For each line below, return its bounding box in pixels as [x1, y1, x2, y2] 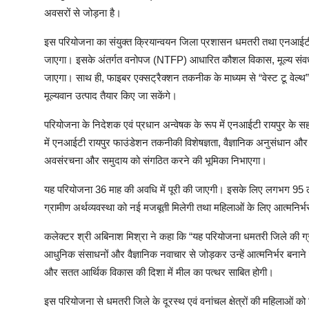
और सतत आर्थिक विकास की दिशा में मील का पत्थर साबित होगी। [44, 266, 274, 279]
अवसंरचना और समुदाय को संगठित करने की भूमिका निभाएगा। [44, 154, 267, 167]
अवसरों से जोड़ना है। [44, 7, 121, 19]
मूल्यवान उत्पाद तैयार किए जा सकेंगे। [44, 90, 177, 102]
